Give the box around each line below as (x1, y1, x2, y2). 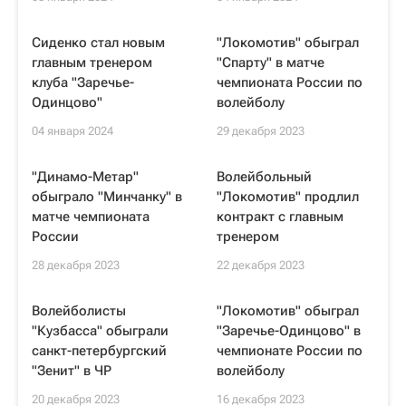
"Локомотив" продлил (217, 188, 359, 205)
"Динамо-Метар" (32, 169, 139, 185)
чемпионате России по (217, 343, 362, 359)
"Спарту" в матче (217, 54, 324, 71)
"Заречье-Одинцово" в (217, 323, 361, 339)
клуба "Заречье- (32, 74, 134, 91)
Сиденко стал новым (32, 34, 165, 51)
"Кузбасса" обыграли (32, 323, 169, 339)
